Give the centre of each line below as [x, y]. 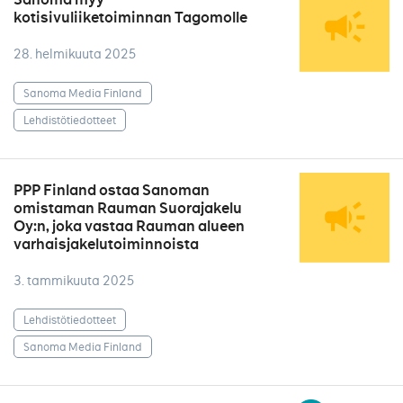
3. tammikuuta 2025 [74, 281]
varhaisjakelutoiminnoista [106, 244]
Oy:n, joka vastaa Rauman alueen [129, 226]
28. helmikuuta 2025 [75, 54]
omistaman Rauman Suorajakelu [128, 208]
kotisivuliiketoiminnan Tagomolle [130, 18]
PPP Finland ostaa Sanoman [112, 190]
